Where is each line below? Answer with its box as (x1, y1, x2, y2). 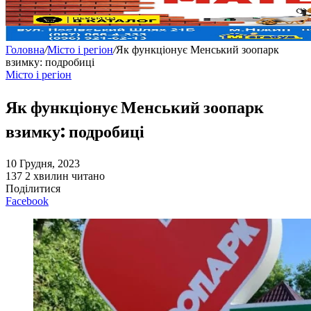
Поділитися (6, 183, 60, 195)
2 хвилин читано (25, 170, 105, 183)
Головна (6, 44, 44, 56)
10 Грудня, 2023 (6, 158, 80, 170)
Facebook (6, 195, 49, 208)
